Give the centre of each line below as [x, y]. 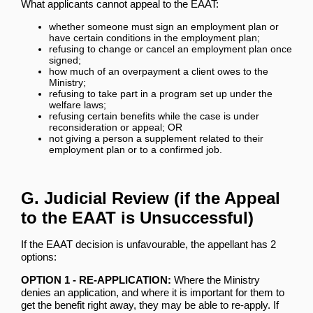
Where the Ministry [216, 279]
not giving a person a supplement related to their [156, 138]
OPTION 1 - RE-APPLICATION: [96, 279]
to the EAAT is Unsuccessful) [137, 217]
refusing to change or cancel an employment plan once [170, 49]
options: [39, 256]
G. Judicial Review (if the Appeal [151, 198]
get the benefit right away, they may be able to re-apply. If [150, 305]
